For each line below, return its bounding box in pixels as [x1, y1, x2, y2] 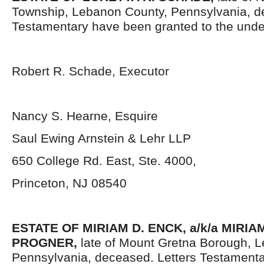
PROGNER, [12, 236, 81, 249]
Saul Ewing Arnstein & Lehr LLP [12, 131, 191, 145]
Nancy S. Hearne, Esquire [12, 109, 158, 123]
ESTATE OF [12, 221, 79, 235]
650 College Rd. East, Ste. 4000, [12, 154, 196, 167]
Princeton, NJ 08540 [12, 176, 127, 190]
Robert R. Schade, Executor [12, 64, 169, 78]
